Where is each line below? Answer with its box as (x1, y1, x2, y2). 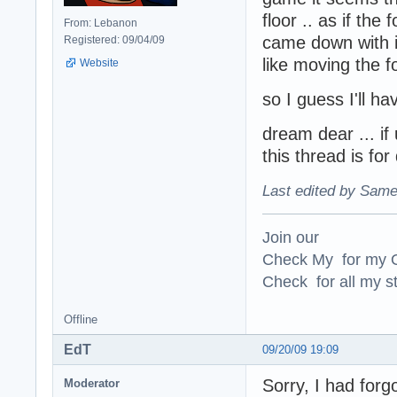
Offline (64, 312, 97, 326)
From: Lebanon (64, 17, 137, 30)
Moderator (64, 376, 120, 390)
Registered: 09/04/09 (64, 34, 165, 47)
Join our (262, 227, 319, 246)
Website (80, 57, 119, 70)
